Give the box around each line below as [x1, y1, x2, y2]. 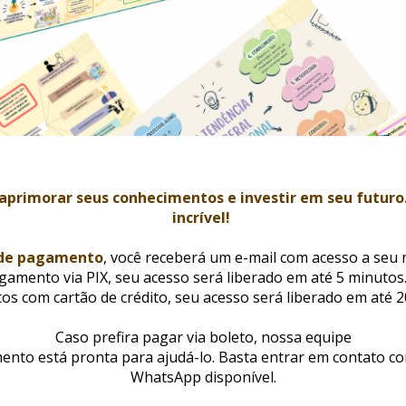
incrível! [172, 207, 234, 227]
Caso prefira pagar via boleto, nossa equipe [54, 326, 352, 347]
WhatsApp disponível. [130, 366, 276, 387]
